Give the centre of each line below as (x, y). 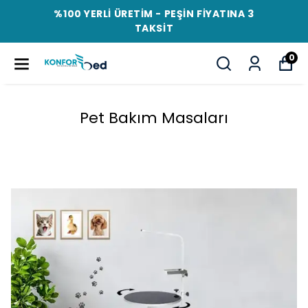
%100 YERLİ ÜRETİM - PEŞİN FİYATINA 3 (154, 14)
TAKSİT (154, 28)
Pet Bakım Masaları (154, 118)
